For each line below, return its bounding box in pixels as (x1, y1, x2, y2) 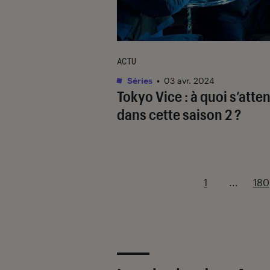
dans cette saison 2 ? (117, 105, 241, 123)
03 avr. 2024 (164, 75, 215, 86)
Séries (125, 75, 152, 86)
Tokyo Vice (117, 87, 182, 105)
